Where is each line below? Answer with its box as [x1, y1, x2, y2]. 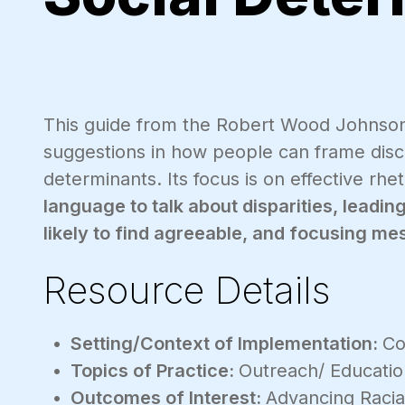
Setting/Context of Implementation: [71, 332, 382, 354]
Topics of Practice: [71, 359, 239, 381]
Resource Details [43, 266, 331, 313]
